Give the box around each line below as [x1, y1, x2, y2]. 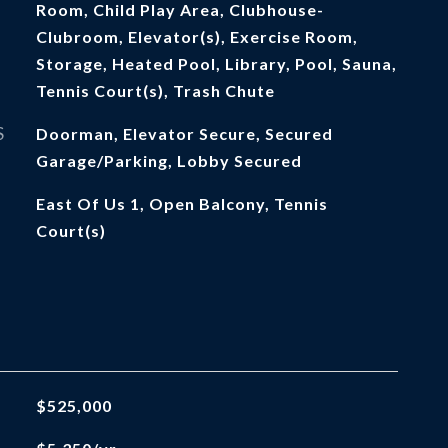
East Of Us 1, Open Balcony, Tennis [35, 194, 328, 213]
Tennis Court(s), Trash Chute [35, 81, 275, 100]
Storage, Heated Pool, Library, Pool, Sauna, [35, 54, 397, 73]
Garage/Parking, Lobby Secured [35, 151, 302, 170]
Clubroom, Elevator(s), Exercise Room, [35, 27, 358, 46]
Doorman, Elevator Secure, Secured [35, 124, 333, 143]
